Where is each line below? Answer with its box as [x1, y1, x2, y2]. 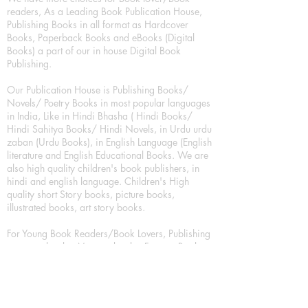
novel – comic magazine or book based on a [7, 266, 193, 279]
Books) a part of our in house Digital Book [7, 44, 181, 57]
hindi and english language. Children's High [7, 175, 189, 188]
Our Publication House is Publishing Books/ [7, 83, 188, 96]
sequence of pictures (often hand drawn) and [7, 279, 191, 292]
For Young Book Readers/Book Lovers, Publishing [7, 227, 210, 240]
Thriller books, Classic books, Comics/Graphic [7, 253, 204, 266]
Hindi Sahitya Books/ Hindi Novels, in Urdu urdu [7, 122, 212, 135]
